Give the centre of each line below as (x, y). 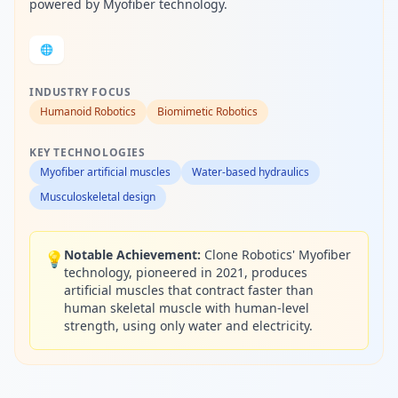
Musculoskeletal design (98, 197)
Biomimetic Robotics (207, 111)
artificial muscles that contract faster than (189, 290)
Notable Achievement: (132, 255)
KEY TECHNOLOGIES (88, 152)
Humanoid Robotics (88, 111)
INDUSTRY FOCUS (80, 92)
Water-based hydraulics (251, 172)
